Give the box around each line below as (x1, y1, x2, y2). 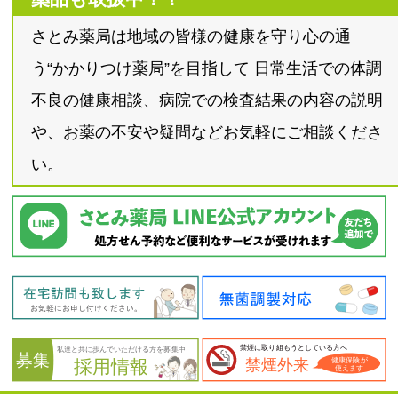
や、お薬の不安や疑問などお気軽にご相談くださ (31, 123, 384, 141)
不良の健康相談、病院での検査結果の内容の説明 (31, 91, 384, 109)
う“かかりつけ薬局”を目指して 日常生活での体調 (31, 59, 383, 77)
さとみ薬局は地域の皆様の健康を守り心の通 (31, 27, 352, 45)
